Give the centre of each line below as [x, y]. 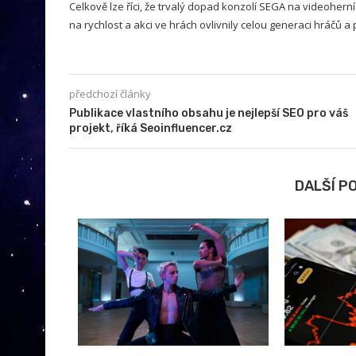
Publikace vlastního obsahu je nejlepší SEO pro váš [209, 113]
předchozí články [110, 93]
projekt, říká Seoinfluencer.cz [151, 128]
